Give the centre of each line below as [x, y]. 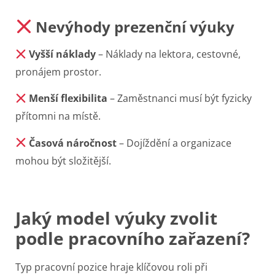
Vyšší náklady [63, 54]
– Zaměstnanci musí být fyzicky [180, 99]
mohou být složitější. [63, 161]
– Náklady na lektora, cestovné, [168, 54]
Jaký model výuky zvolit [116, 218]
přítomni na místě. [58, 116]
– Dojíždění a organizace [174, 143]
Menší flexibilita [68, 99]
